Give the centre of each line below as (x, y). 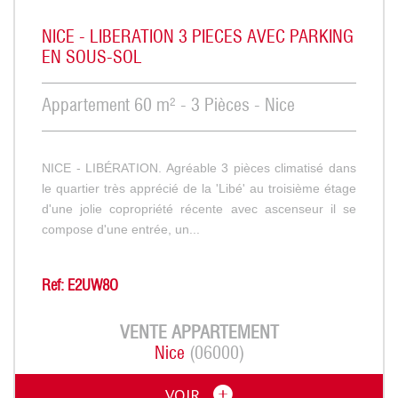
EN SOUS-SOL (92, 58)
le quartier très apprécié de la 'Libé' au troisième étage (199, 188)
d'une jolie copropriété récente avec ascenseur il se (199, 208)
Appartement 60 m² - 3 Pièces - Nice (168, 106)
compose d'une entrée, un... (121, 229)
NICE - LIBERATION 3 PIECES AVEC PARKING (198, 38)
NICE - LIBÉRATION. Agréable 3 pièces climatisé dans (199, 167)
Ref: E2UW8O (80, 286)
